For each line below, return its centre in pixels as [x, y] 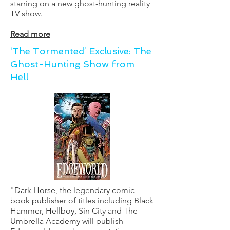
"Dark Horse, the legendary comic [72, 190]
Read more [30, 34]
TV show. [27, 14]
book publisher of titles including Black [82, 200]
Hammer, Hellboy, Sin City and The [74, 211]
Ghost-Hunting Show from [72, 64]
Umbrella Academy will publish [67, 221]
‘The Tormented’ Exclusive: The [81, 51]
